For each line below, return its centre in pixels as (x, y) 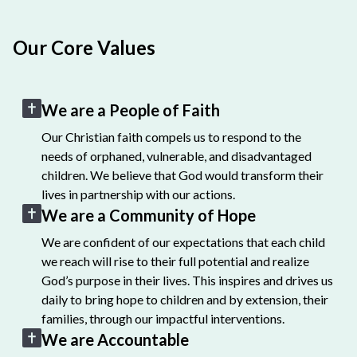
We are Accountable (116, 339)
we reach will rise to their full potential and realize (176, 261)
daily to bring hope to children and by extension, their (185, 299)
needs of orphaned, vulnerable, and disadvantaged (177, 156)
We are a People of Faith (131, 110)
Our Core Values (84, 47)
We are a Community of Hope (149, 215)
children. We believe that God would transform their (183, 175)
